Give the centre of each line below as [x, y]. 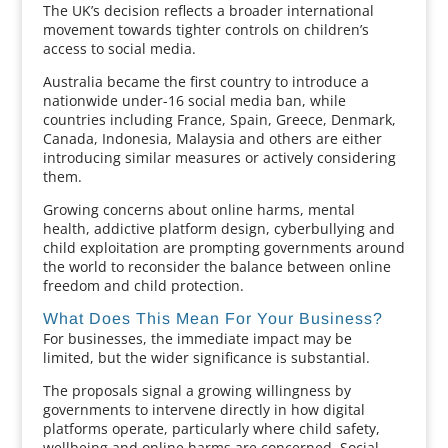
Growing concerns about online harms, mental [198, 209]
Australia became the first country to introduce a [205, 81]
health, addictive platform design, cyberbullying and [218, 228]
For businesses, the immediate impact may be [197, 338]
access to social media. [119, 48]
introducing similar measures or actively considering [219, 157]
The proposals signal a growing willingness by [196, 390]
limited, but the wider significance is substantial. [206, 357]
